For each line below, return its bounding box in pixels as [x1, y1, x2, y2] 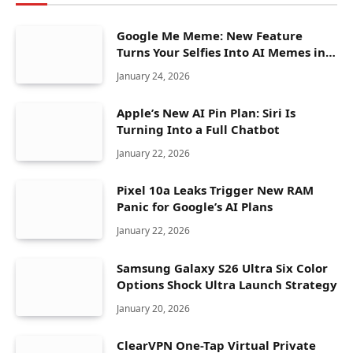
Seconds [117, 60, 165, 76]
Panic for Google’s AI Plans [117, 199, 273, 215]
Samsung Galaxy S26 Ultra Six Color [117, 259, 328, 276]
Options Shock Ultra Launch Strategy [117, 276, 337, 292]
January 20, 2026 [117, 301, 190, 315]
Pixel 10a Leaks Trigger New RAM [117, 182, 314, 199]
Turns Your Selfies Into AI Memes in [117, 43, 325, 60]
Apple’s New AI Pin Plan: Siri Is [117, 105, 295, 121]
